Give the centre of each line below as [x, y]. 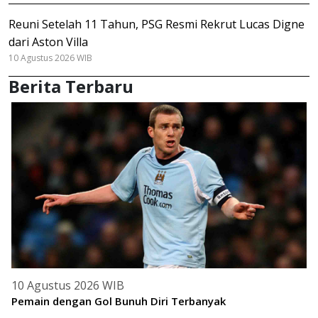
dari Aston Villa [48, 42]
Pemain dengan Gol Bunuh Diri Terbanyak [119, 301]
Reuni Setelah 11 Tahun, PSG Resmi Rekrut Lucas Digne [157, 24]
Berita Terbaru [71, 86]
